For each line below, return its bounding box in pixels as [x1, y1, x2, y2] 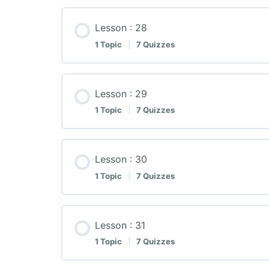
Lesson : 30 [95, 153, 147, 166]
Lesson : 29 [95, 87, 147, 100]
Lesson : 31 [95, 219, 145, 231]
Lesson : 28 [95, 21, 147, 34]
